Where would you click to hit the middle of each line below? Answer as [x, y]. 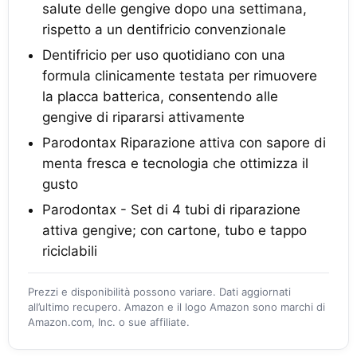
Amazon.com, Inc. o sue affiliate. [109, 322]
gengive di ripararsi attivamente [143, 117]
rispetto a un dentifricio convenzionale [164, 29]
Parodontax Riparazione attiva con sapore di [184, 142]
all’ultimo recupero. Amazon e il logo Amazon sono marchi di [177, 306]
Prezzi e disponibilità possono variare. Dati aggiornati [159, 291]
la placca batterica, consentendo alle [160, 96]
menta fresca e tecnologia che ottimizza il [175, 163]
